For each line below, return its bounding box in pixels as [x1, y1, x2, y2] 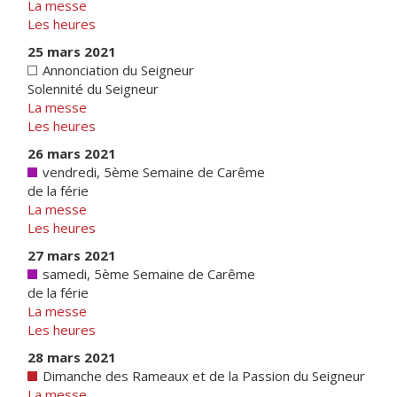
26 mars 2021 [27, 144, 116, 162]
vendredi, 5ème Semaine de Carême [39, 163, 265, 181]
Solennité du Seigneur [27, 80, 159, 97]
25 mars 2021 [27, 43, 116, 60]
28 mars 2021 [27, 348, 116, 366]
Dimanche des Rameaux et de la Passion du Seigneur [39, 367, 365, 385]
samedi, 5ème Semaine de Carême [39, 265, 255, 283]
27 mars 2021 [27, 246, 116, 264]
